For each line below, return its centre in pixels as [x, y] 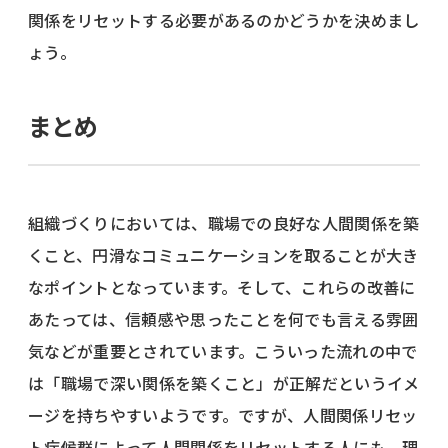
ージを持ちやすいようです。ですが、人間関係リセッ [223, 414]
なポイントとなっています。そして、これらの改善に [222, 286]
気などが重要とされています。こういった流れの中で [223, 350]
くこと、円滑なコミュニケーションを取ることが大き [223, 254]
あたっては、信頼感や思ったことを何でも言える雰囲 [223, 318]
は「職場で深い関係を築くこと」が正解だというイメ [224, 382]
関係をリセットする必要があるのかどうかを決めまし [224, 19]
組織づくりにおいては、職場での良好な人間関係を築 [224, 222]
